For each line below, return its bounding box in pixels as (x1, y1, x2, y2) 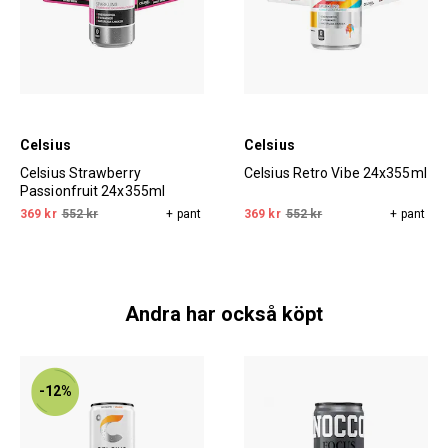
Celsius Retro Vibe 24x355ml (244, 165, 427, 182)
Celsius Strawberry (20, 165, 141, 182)
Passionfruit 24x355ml (20, 183, 166, 200)
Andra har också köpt (125, 302, 323, 327)
